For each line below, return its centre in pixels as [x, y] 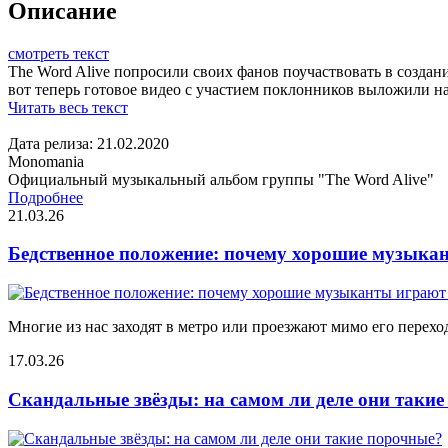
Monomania [46, 161]
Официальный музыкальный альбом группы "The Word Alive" [221, 179]
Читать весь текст [68, 107]
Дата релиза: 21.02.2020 [88, 143]
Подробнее [45, 197]
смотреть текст [58, 53]
